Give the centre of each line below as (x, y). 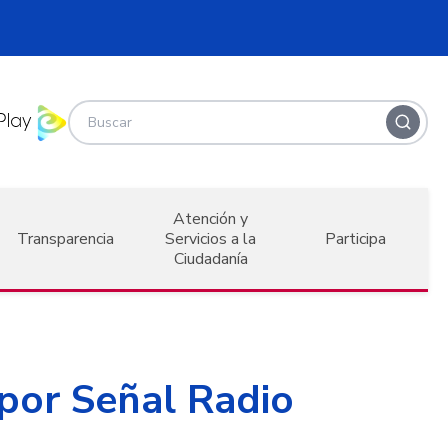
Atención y (211, 218)
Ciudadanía (210, 258)
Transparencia (66, 238)
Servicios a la (211, 238)
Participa (355, 238)
